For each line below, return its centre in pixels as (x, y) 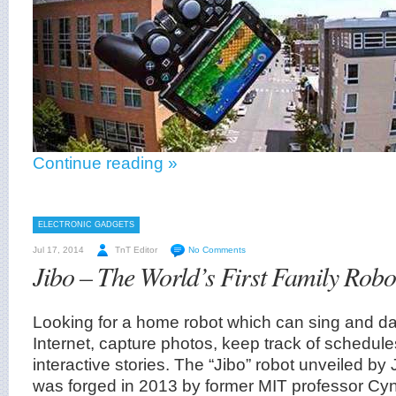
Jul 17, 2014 (58, 250)
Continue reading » (105, 162)
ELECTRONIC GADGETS (86, 225)
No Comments (217, 250)
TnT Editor (136, 250)
